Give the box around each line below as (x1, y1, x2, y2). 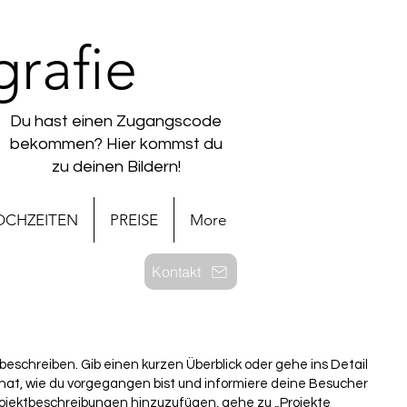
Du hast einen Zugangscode (10, 113, 222, 130)
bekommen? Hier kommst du (9, 135, 223, 153)
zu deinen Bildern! (51, 158, 181, 175)
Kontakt (152, 263, 201, 281)
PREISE (110, 211, 158, 229)
